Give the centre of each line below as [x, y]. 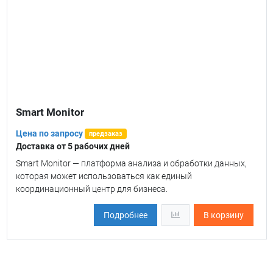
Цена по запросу [49, 134]
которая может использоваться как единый [104, 176]
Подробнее [125, 215]
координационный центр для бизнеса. [91, 189]
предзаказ [105, 133]
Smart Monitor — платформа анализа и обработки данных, [131, 164]
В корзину [223, 215]
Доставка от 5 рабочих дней [73, 147]
